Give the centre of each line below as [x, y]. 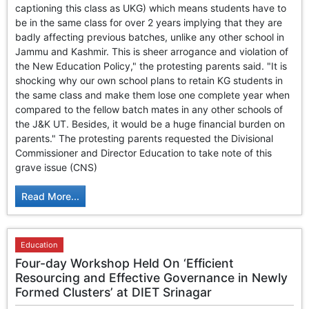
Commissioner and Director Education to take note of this [144, 152]
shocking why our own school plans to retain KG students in [149, 80]
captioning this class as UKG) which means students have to [151, 8]
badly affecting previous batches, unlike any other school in [150, 37]
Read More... [51, 196]
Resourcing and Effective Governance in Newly [152, 278]
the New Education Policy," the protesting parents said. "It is [151, 66]
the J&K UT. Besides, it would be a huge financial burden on [150, 123]
